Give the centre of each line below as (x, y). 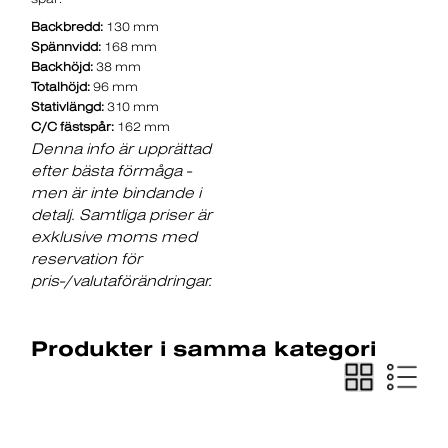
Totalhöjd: (61, 86)
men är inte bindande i (116, 192)
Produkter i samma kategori (204, 348)
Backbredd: (67, 26)
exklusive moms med (114, 236)
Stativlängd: (68, 106)
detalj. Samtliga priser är (122, 214)
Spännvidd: (66, 46)
